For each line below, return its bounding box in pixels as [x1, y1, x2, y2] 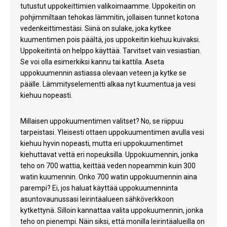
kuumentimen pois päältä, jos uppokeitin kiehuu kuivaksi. [20, 35, 200, 44]
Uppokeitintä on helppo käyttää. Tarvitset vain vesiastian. [20, 47, 201, 55]
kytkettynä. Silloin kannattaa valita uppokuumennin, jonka [20, 206, 203, 215]
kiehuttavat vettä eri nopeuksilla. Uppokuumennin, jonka [20, 150, 198, 159]
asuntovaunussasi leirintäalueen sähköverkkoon [20, 195, 174, 204]
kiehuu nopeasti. [20, 91, 72, 100]
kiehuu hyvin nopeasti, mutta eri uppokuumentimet [20, 139, 183, 148]
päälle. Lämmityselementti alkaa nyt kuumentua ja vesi [20, 80, 196, 89]
